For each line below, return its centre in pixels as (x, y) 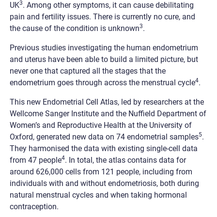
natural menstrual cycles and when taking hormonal (98, 195)
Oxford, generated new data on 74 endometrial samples (104, 137)
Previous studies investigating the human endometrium (104, 47)
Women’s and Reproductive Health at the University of (101, 125)
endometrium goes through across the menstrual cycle (102, 82)
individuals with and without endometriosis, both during (104, 183)
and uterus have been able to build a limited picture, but (104, 59)
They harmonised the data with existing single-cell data (104, 148)
